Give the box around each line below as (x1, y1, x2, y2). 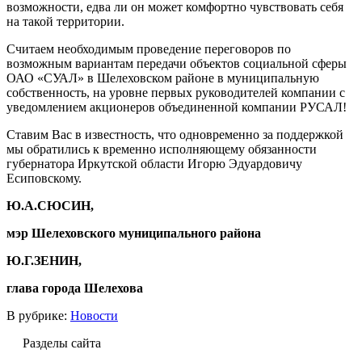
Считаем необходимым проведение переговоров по (6, 41, 291, 56)
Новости (70, 308, 118, 322)
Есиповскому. (6, 170, 82, 185)
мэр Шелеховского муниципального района (6, 225, 261, 240)
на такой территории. (6, 14, 124, 28)
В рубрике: (6, 308, 70, 322)
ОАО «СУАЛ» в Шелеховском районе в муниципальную (6, 70, 319, 85)
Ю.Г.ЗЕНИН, (6, 253, 82, 267)
